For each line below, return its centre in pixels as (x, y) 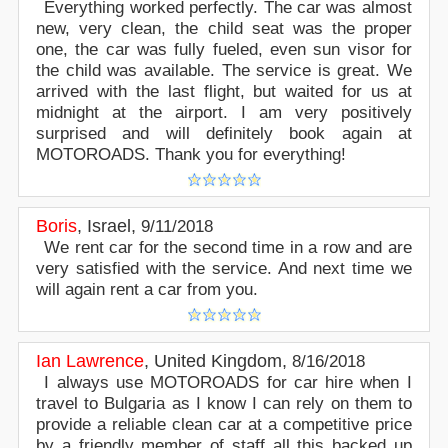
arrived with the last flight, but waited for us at (224, 91)
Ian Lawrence (90, 360)
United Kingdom (218, 360)
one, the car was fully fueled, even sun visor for (224, 49)
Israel (109, 225)
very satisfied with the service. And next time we (224, 268)
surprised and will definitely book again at (224, 133)
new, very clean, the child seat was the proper (224, 28)
